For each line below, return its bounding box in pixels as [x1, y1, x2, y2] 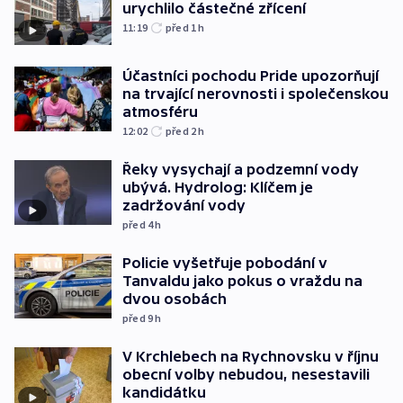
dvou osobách [122, 291, 227, 308]
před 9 [122, 311, 156, 326]
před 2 [166, 124, 199, 139]
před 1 [166, 20, 199, 34]
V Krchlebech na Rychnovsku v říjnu [122, 348, 379, 365]
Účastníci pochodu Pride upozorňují [122, 67, 379, 85]
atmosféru [122, 103, 198, 121]
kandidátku [122, 384, 206, 401]
